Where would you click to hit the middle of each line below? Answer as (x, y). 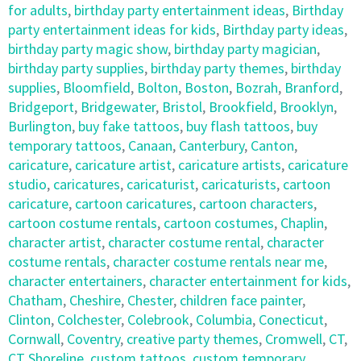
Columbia (224, 320)
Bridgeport (41, 107)
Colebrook (158, 320)
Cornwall (34, 339)
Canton (272, 145)
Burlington (40, 126)
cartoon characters (256, 203)
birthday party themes (218, 68)
